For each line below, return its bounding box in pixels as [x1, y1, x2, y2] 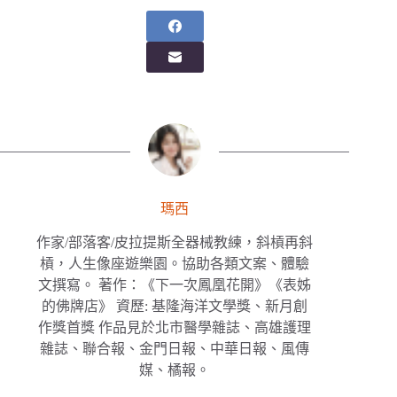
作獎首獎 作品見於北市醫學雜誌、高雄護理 [38, 320, 312, 336]
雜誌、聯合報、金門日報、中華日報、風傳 [40, 341, 310, 357]
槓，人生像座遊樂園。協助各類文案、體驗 [40, 256, 310, 272]
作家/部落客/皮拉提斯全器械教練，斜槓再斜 [36, 235, 314, 251]
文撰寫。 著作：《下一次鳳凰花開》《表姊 [38, 277, 312, 293]
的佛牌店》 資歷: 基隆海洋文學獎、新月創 [42, 299, 308, 315]
